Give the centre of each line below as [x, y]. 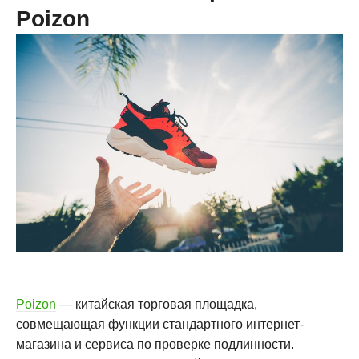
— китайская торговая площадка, [157, 304]
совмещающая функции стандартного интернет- [160, 324]
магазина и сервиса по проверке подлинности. [155, 344]
